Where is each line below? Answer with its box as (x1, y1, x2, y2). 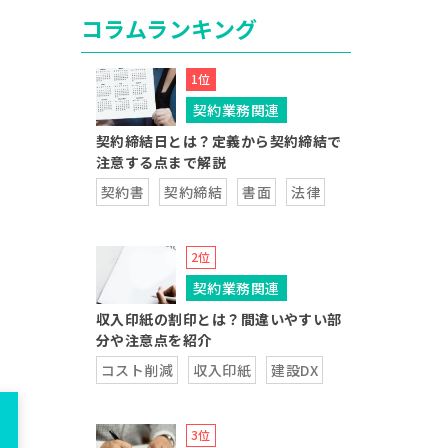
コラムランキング (80, 12, 258, 44)
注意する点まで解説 (95, 152, 227, 172)
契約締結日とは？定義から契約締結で (95, 131, 342, 151)
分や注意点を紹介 (95, 330, 212, 350)
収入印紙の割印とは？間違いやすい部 (95, 309, 342, 329)
